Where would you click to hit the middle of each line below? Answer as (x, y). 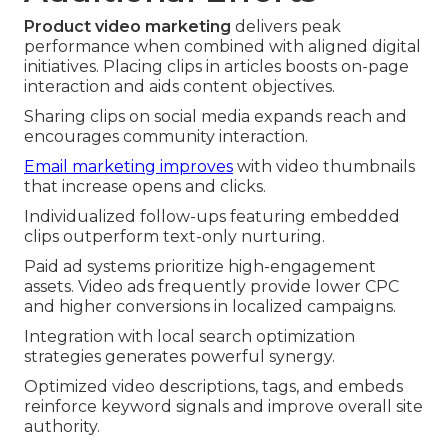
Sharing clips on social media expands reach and (215, 117)
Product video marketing (127, 27)
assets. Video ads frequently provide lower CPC (211, 287)
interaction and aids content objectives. (179, 87)
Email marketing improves (128, 167)
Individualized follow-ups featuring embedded (212, 217)
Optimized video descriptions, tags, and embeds (213, 387)
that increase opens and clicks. (145, 187)
